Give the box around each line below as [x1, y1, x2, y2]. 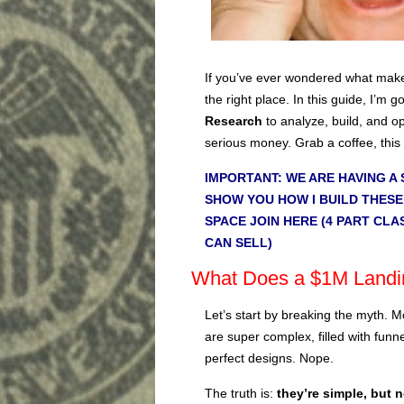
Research [205, 113, 262, 128]
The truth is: [205, 385, 277, 400]
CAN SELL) [205, 234, 272, 250]
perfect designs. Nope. [205, 350, 334, 365]
